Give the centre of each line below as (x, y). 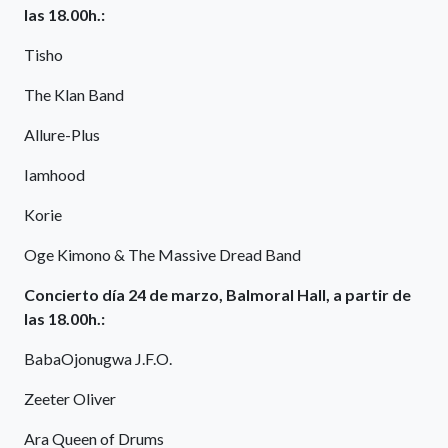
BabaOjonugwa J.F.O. (98, 359)
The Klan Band (74, 95)
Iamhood (54, 175)
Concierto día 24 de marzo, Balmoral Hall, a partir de (217, 295)
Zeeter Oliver (70, 399)
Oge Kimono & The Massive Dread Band (162, 255)
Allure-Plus (62, 135)
